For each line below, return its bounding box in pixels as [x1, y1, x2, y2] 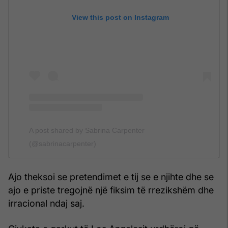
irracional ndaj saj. [8, 197, 84, 209]
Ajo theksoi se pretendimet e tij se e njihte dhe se [8, 171, 214, 182]
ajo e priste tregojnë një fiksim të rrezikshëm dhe [8, 184, 214, 195]
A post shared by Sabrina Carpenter [29, 126, 145, 134]
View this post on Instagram [71, 13, 169, 21]
